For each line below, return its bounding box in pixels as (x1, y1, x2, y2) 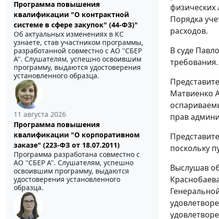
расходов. (170, 25, 208, 36)
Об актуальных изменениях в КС (14, 29, 124, 39)
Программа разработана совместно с (14, 150, 140, 159)
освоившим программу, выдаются (14, 166, 129, 176)
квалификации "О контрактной (14, 10, 129, 20)
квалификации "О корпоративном (14, 130, 140, 140)
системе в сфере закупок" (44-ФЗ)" (14, 20, 138, 30)
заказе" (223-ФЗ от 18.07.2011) (14, 140, 120, 150)
